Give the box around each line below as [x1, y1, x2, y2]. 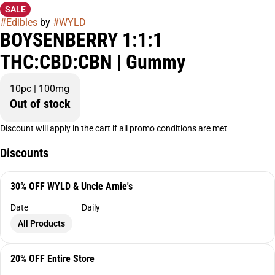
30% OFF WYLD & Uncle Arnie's [10, 180, 133, 193]
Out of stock [10, 96, 71, 112]
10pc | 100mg [10, 83, 69, 95]
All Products [18, 219, 65, 229]
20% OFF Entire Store [10, 253, 95, 265]
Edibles [6, 17, 37, 29]
